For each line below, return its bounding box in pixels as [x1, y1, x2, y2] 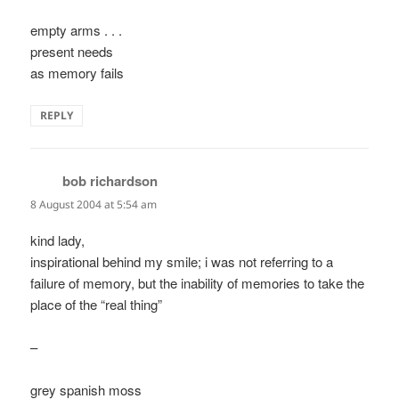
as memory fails [30, 62, 125, 82]
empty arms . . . [30, 20, 123, 39]
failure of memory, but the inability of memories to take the [30, 273, 365, 293]
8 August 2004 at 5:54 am [30, 196, 158, 212]
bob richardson [62, 170, 159, 191]
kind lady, [30, 231, 85, 250]
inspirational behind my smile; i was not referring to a [30, 252, 334, 272]
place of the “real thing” [30, 295, 163, 314]
